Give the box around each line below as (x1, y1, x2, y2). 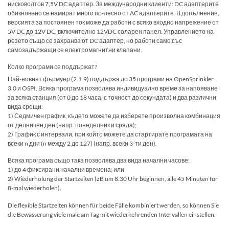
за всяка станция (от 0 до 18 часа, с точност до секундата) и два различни (8, 94, 216, 102)
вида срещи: (8, 103, 43, 111)
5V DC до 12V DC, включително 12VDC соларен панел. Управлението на (8, 27, 214, 35)
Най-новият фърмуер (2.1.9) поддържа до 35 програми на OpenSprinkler (8, 75, 214, 83)
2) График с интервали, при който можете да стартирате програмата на (8, 130, 212, 139)
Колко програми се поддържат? (8, 63, 97, 71)
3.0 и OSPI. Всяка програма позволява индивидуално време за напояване (8, 84, 218, 93)
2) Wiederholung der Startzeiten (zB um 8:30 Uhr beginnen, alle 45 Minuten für (8, 175, 218, 183)
